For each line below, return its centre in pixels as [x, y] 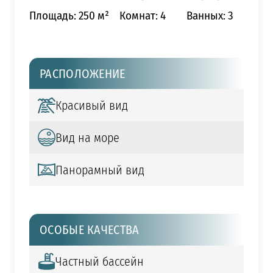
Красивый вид [91, 105]
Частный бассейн [99, 261]
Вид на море [87, 137]
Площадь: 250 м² [69, 16]
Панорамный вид [100, 170]
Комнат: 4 [143, 16]
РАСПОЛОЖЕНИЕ [83, 73]
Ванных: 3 [210, 16]
